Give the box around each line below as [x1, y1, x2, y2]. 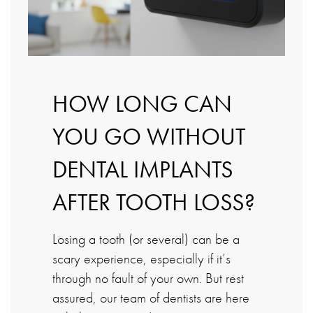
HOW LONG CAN [52, 88, 232, 119]
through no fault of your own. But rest [52, 268, 244, 287]
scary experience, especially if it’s [52, 249, 231, 268]
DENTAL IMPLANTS [52, 154, 233, 184]
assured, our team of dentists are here [52, 288, 249, 307]
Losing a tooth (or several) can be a [52, 229, 240, 248]
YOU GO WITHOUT [52, 121, 245, 152]
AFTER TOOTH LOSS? [52, 187, 255, 217]
